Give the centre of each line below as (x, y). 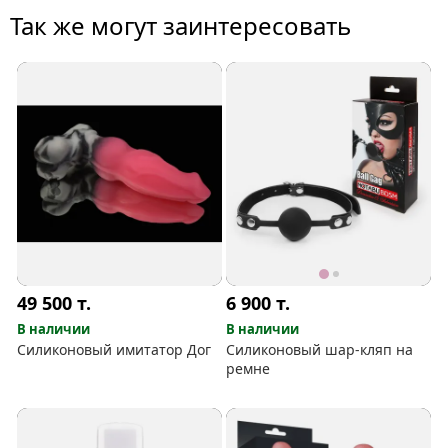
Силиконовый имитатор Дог (114, 349)
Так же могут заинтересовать (180, 26)
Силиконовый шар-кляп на (320, 349)
